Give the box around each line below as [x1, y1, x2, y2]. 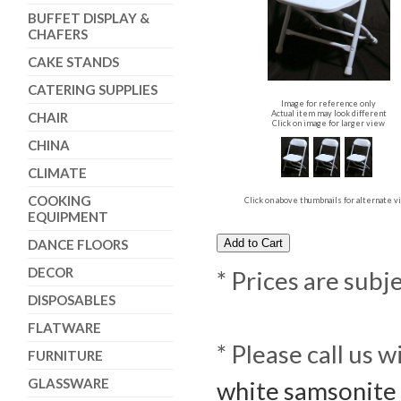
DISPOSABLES [27, 292, 115, 308]
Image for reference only [281, 98, 377, 108]
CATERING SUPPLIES [27, 81, 158, 98]
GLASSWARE [27, 375, 109, 391]
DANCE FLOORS [27, 236, 128, 252]
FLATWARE [27, 320, 101, 336]
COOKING [27, 192, 91, 209]
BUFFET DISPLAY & [27, 10, 149, 26]
